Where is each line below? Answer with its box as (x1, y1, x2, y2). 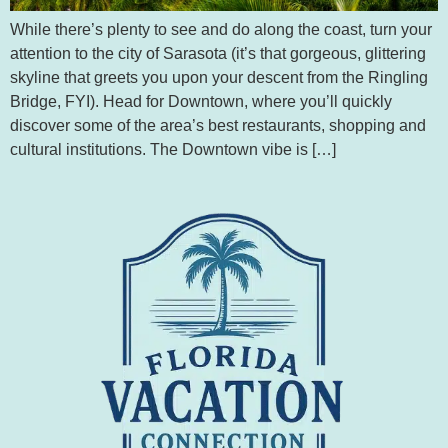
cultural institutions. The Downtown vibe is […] (10, 141, 336, 159)
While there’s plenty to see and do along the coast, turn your (10, 21, 432, 39)
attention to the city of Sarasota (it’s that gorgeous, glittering (10, 45, 426, 63)
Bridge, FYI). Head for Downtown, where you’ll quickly (10, 93, 392, 111)
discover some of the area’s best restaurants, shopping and (10, 117, 426, 135)
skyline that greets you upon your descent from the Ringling (10, 69, 428, 87)
